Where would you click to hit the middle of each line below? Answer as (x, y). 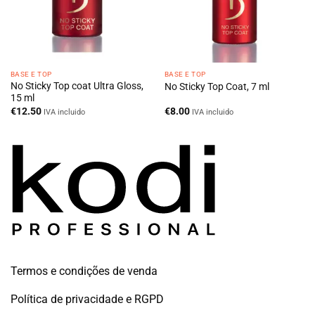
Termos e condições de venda (84, 271)
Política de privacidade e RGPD (87, 299)
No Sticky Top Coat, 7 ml (217, 86)
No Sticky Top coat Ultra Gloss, (77, 86)
